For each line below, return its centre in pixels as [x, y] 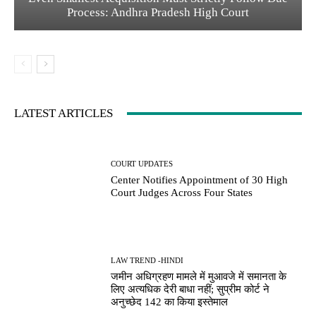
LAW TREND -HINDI [147, 261]
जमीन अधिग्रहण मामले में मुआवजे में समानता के [199, 277]
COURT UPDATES [142, 163]
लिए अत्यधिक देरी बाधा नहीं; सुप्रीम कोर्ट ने [190, 290]
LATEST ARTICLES [63, 114]
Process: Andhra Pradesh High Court [158, 13]
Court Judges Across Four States [182, 192]
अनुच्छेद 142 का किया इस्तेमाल [170, 302]
